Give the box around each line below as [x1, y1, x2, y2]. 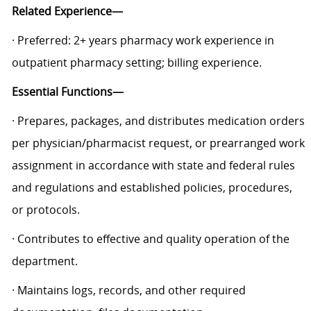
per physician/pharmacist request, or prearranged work [11, 135, 305, 151]
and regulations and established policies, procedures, [11, 179, 292, 195]
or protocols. [11, 201, 80, 217]
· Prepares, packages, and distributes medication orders [11, 112, 305, 128]
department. [11, 253, 78, 269]
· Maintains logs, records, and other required [11, 282, 246, 298]
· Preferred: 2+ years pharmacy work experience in [11, 32, 274, 48]
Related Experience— [11, 3, 123, 19]
